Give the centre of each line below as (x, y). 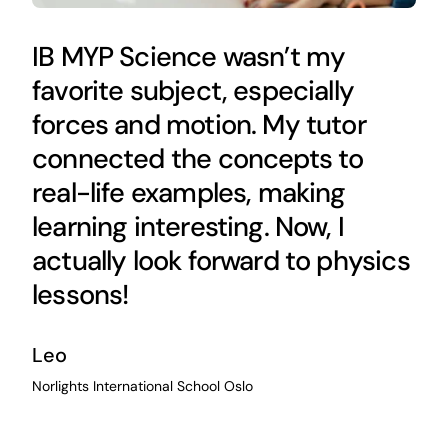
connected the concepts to (197, 159)
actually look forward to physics (220, 261)
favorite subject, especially (193, 91)
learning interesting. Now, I (188, 227)
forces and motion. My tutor (198, 125)
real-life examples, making (188, 193)
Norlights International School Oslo (142, 386)
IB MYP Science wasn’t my (188, 57)
